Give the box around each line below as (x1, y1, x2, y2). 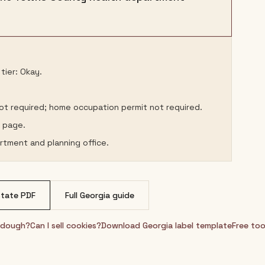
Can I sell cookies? (30, 220, 101, 231)
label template (173, 220, 232, 231)
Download (101, 220, 143, 231)
